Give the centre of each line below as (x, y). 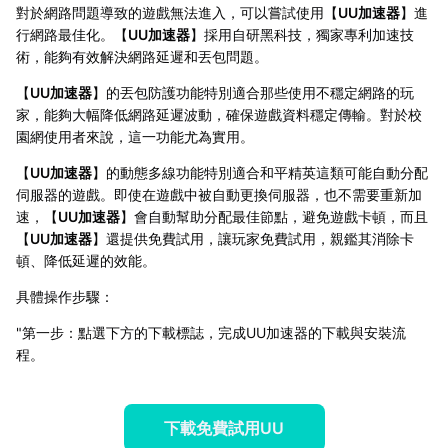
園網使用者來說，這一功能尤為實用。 (135, 136)
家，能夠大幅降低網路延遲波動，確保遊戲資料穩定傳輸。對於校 (219, 114)
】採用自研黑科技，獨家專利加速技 (302, 34)
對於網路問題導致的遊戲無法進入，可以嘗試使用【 (177, 12)
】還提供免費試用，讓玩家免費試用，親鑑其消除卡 (253, 238)
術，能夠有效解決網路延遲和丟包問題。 (142, 56)
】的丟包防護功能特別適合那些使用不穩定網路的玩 (253, 92)
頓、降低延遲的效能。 (86, 260)
